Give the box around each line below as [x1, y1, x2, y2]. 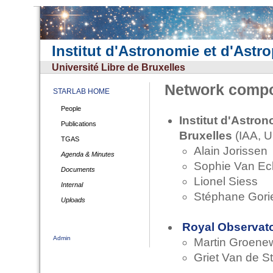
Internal [61, 181, 83, 188]
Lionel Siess [194, 175, 258, 188]
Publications [61, 120, 96, 127]
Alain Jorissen [194, 144, 268, 157]
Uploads [61, 196, 85, 204]
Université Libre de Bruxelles [52, 62, 185, 73]
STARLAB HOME [53, 87, 110, 96]
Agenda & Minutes [61, 151, 115, 158]
